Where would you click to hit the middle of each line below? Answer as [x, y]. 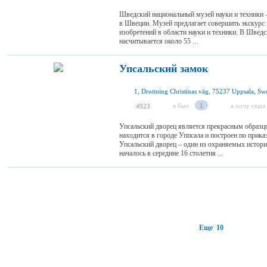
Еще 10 [211, 228]
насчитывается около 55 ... [159, 41]
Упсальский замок [164, 69]
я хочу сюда [248, 105]
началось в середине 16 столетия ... [171, 153]
